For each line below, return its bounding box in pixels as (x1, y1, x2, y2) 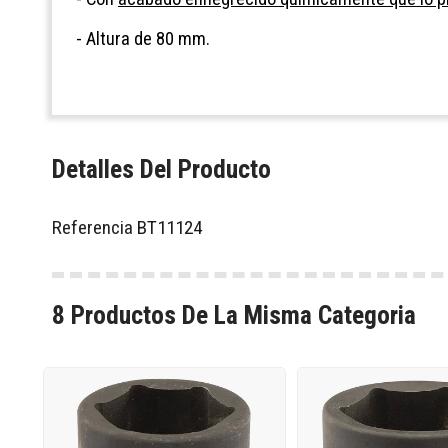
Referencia (52, 215, 133, 239)
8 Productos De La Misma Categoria (52, 300, 416, 331)
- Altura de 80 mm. (76, 28, 210, 50)
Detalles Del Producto (52, 153, 271, 184)
